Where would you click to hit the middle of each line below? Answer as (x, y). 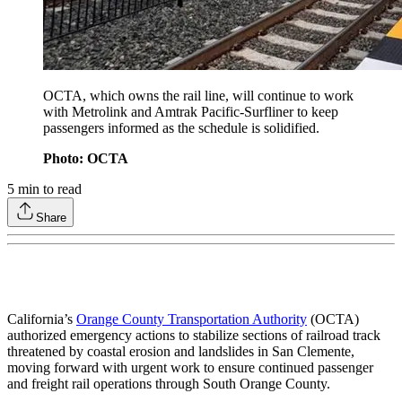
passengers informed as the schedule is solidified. (183, 128)
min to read (48, 189)
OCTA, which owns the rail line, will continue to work (198, 96)
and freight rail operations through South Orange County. (169, 384)
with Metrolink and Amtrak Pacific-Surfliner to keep (191, 112)
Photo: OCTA (86, 159)
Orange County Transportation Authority (192, 319)
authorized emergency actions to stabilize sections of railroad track (194, 336)
